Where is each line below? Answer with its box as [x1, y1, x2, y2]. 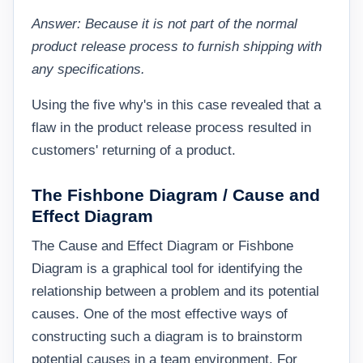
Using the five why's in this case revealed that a [32, 97, 321, 113]
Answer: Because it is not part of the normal [32, 16, 297, 32]
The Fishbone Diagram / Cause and [32, 186, 320, 204]
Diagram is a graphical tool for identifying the [32, 261, 302, 276]
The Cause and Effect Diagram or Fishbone [32, 238, 293, 254]
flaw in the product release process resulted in [32, 120, 311, 135]
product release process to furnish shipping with [32, 39, 322, 54]
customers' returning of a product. [32, 143, 236, 158]
